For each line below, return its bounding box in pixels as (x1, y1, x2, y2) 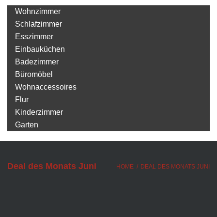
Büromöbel (15, 70, 53, 78)
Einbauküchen (15, 45, 65, 53)
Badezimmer (15, 58, 59, 66)
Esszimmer (15, 32, 53, 41)
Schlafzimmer (15, 20, 62, 28)
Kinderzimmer (15, 108, 63, 116)
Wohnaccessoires (15, 83, 77, 91)
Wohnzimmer (15, 7, 61, 15)
